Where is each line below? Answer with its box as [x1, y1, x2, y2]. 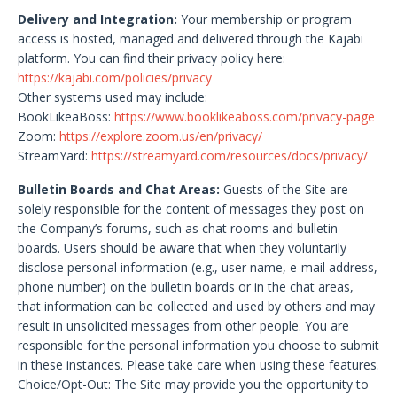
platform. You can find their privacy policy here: [18, 50, 285, 66]
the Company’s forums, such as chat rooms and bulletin [18, 220, 338, 237]
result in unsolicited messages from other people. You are [18, 317, 349, 334]
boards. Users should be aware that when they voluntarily [18, 239, 346, 256]
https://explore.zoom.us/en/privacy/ [59, 128, 262, 144]
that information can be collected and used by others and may [18, 298, 375, 315]
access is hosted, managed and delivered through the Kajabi [18, 30, 363, 47]
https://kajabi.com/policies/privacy [18, 69, 212, 86]
